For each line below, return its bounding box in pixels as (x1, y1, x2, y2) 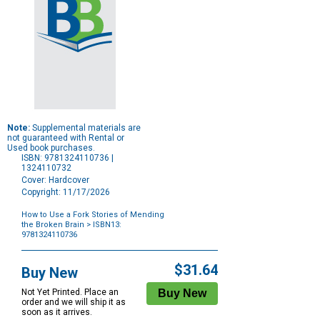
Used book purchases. (7, 143, 95, 154)
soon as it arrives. (21, 307, 92, 318)
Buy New (21, 264, 78, 282)
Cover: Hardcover (21, 175, 89, 186)
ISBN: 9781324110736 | (21, 153, 114, 164)
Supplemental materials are (30, 123, 141, 134)
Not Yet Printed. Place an (21, 287, 119, 298)
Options (21, 249, 51, 259)
